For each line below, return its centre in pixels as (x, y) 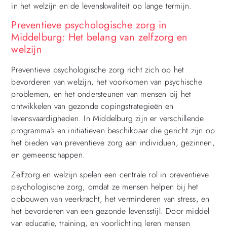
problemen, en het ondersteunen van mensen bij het (101, 94)
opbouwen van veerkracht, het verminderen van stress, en (110, 199)
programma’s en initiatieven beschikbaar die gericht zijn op (113, 131)
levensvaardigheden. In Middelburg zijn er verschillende (108, 119)
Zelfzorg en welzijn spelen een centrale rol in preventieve (110, 174)
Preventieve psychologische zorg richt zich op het (98, 70)
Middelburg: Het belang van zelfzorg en (99, 37)
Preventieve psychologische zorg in (89, 25)
